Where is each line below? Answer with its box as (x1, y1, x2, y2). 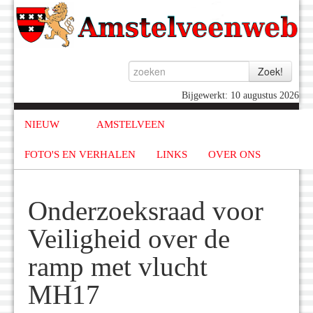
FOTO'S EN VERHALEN (24, 148, 136, 160)
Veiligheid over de (28, 224, 230, 254)
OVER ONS (208, 148, 261, 160)
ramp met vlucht (28, 252, 208, 282)
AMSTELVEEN (96, 119, 165, 131)
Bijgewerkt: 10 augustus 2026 (182, 90, 299, 101)
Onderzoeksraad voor (28, 196, 263, 226)
